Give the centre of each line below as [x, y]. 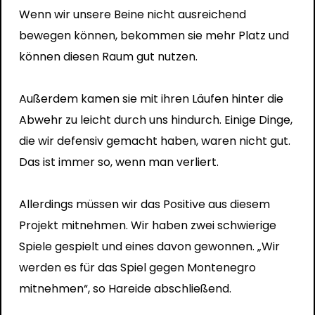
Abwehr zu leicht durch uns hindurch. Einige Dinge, [155, 120]
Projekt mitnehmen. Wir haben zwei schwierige [147, 225]
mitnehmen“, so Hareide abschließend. [125, 288]
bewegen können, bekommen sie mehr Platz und [154, 35]
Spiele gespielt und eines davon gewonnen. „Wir [149, 246]
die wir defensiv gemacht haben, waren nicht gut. [154, 141]
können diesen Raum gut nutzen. [108, 56]
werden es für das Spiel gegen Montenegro [137, 267]
